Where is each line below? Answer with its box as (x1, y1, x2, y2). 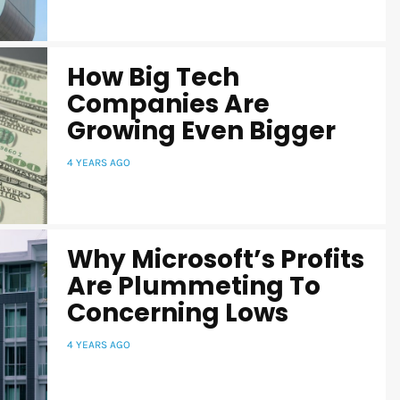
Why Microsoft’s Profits (67, 242, 364, 278)
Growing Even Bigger (67, 113, 336, 149)
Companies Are (67, 87, 270, 122)
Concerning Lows (67, 296, 288, 331)
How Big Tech (67, 60, 239, 96)
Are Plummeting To (67, 269, 321, 304)
